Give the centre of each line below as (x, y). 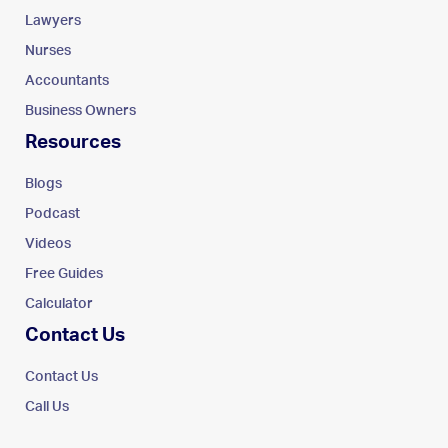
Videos (48, 243)
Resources (73, 142)
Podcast (52, 213)
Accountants (67, 80)
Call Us (47, 406)
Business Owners (80, 110)
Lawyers (53, 20)
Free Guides (64, 273)
